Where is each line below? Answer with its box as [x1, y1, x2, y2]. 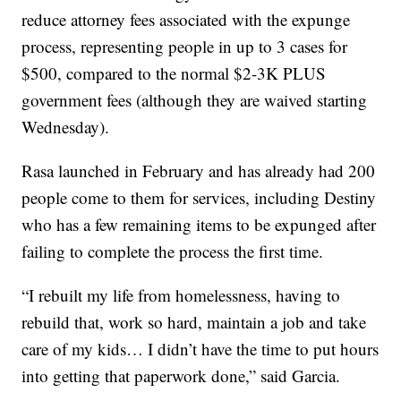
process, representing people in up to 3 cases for [21, 35, 348, 58]
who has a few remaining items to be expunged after [21, 213, 377, 236]
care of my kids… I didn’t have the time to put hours [21, 337, 380, 361]
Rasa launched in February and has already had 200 [21, 159, 376, 183]
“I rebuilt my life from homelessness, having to [21, 284, 341, 307]
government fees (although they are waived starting [21, 89, 368, 112]
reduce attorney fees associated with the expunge [21, 8, 351, 31]
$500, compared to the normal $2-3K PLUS [21, 62, 327, 85]
